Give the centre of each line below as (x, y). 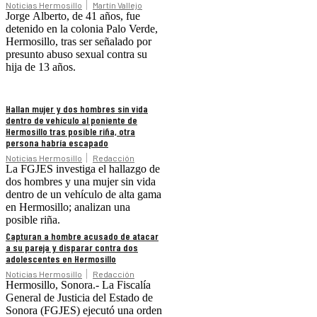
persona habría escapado (57, 142)
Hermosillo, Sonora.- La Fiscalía (78, 284)
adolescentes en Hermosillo (61, 258)
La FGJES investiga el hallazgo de (83, 168)
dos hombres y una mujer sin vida (81, 181)
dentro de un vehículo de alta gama (83, 194)
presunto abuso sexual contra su (76, 54)
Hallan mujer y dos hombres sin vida (77, 108)
